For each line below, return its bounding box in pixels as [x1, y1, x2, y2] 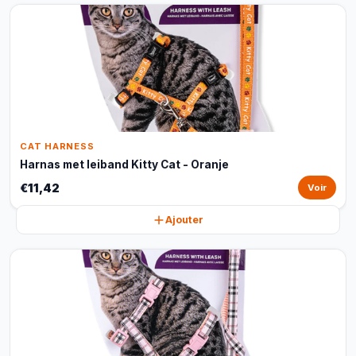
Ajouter [165, 214, 203, 226]
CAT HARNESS [20, 141, 95, 152]
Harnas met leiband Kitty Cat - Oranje [20, 158, 229, 171]
